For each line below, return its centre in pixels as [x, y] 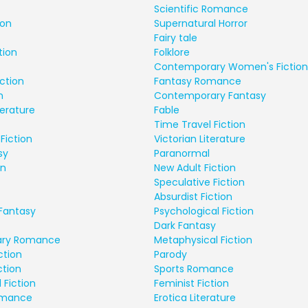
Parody [170, 254]
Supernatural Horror [201, 23]
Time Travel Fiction [200, 124]
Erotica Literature [195, 297]
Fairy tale [176, 37]
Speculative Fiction [199, 182]
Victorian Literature [200, 139]
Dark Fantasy [185, 225]
